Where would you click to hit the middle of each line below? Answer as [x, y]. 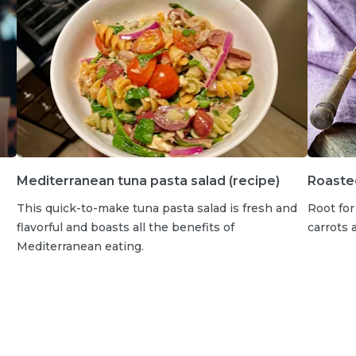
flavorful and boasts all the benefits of [125, 227]
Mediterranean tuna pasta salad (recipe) [148, 180]
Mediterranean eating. [80, 246]
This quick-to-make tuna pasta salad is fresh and [157, 208]
